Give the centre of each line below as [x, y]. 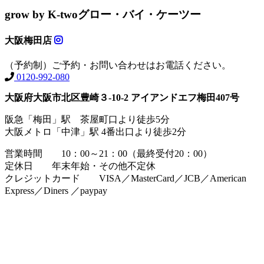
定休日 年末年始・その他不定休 [80, 166]
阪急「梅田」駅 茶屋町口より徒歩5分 [87, 120]
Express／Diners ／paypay [56, 191]
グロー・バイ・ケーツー [139, 14]
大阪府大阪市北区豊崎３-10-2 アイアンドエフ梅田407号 [122, 98]
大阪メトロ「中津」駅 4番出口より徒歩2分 [95, 132]
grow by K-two [41, 14]
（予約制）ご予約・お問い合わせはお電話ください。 [118, 65]
